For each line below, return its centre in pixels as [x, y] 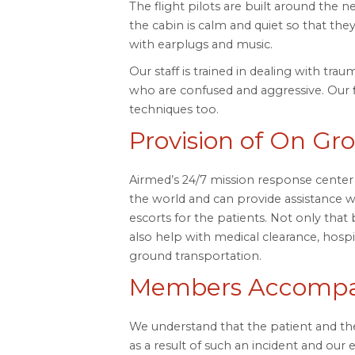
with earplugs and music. [200, 44]
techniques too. [174, 109]
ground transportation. [195, 256]
